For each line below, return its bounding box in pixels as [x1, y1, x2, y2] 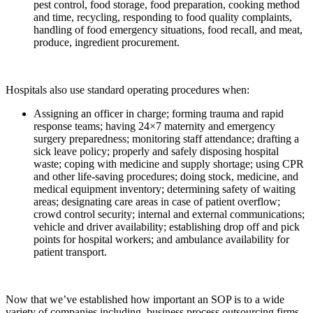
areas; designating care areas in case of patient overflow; [34, 195, 280, 208]
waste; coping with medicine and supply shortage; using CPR [34, 157, 304, 170]
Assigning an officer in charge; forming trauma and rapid [34, 107, 284, 119]
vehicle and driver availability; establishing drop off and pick [34, 220, 300, 233]
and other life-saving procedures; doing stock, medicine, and [34, 170, 298, 182]
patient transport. [34, 245, 107, 258]
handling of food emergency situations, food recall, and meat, [34, 23, 303, 36]
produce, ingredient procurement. [34, 36, 180, 48]
